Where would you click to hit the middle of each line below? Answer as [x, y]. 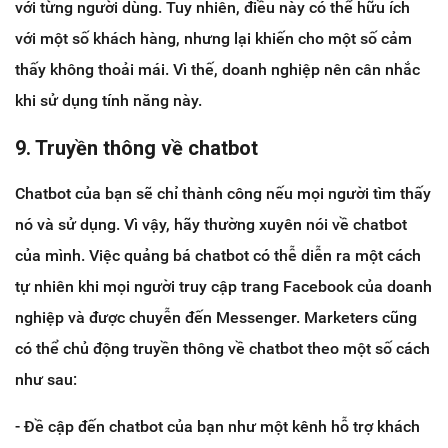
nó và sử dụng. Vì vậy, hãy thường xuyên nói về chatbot [211, 225]
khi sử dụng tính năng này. [108, 101]
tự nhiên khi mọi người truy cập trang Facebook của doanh [223, 287]
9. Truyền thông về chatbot [136, 148]
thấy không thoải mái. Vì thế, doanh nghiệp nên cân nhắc [217, 70]
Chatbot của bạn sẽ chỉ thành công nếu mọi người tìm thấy [223, 194]
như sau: [46, 380]
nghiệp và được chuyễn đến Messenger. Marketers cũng [216, 318]
